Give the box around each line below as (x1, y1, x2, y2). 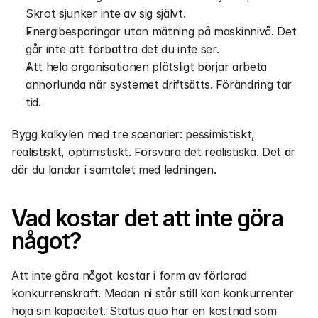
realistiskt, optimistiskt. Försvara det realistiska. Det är (11, 145, 296, 159)
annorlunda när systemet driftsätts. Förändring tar (26, 77, 292, 92)
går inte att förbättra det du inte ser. (26, 42, 219, 56)
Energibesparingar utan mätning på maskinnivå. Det (26, 24, 297, 38)
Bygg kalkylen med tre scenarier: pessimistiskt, (11, 127, 255, 141)
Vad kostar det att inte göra (11, 204, 284, 232)
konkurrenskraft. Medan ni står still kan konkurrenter (11, 286, 295, 300)
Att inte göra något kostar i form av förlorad (11, 268, 247, 283)
